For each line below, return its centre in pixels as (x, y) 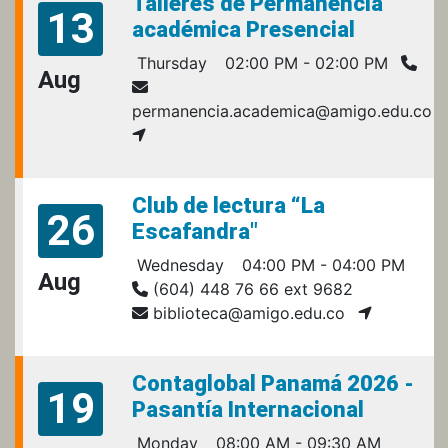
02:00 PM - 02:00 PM (304, 62)
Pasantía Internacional (248, 409)
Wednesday (178, 264)
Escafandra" (195, 231)
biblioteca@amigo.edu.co (246, 312)
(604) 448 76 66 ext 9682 (250, 288)
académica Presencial (243, 29)
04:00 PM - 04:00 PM (321, 264)
